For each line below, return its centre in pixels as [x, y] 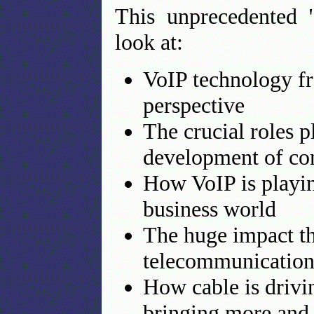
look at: [149, 42]
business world [210, 209]
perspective [194, 105]
